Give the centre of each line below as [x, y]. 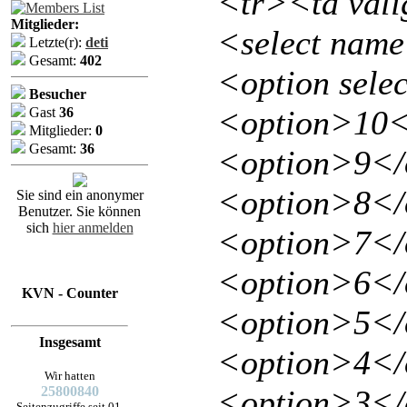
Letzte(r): [55, 42]
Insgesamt [69, 342]
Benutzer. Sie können [79, 211]
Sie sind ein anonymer [79, 195]
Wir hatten [69, 376]
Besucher [56, 94]
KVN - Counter [69, 293]
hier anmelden [93, 228]
